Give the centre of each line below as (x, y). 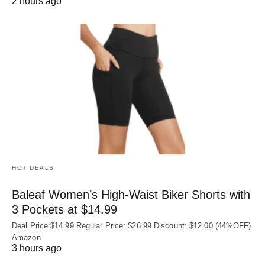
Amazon (26, 238)
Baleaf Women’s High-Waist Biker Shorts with (131, 195)
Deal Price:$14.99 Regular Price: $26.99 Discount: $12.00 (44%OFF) (132, 226)
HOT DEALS (33, 168)
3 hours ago (37, 248)
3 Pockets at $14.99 (64, 210)
